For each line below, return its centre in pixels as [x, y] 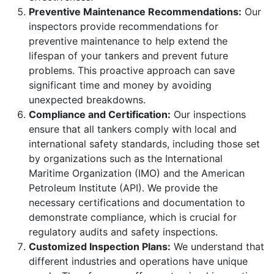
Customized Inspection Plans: [100, 246]
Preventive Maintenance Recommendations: [135, 11]
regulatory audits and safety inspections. [123, 231]
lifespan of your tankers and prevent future [128, 55]
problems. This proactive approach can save [132, 70]
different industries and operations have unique [138, 261]
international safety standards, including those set [144, 143]
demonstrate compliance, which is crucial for [133, 217]
